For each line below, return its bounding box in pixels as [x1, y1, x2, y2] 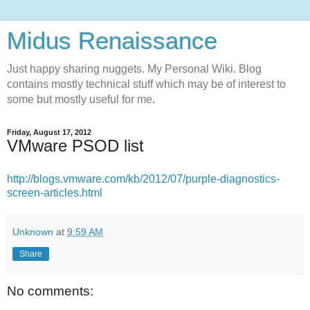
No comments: [7, 283, 93, 298]
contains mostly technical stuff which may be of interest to [7, 78, 286, 90]
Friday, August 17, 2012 [7, 128, 91, 136]
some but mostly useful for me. [7, 93, 155, 105]
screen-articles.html [7, 186, 102, 199]
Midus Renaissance [7, 28, 217, 54]
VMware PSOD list [7, 136, 144, 155]
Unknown [12, 226, 53, 237]
